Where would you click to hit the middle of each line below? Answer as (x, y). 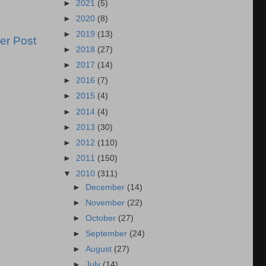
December (107, 187)
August (100, 249)
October (102, 218)
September (108, 234)
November (107, 202)
